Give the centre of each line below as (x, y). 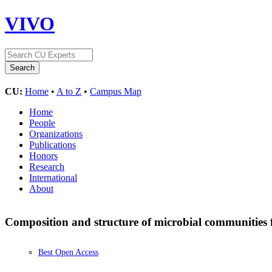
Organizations (56, 134)
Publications (53, 144)
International (53, 177)
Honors (43, 155)
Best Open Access (68, 253)
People (42, 123)
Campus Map (116, 91)
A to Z (69, 91)
